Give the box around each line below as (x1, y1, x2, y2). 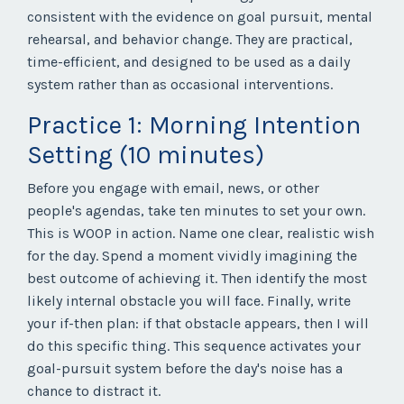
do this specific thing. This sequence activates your (27, 337, 361, 355)
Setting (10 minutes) (27, 140, 264, 170)
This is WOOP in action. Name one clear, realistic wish (27, 225, 374, 243)
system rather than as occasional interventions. (27, 76, 333, 94)
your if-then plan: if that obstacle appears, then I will (27, 315, 369, 333)
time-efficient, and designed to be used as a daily (27, 53, 350, 71)
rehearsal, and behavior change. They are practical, (27, 31, 353, 49)
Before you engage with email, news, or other (27, 179, 319, 197)
